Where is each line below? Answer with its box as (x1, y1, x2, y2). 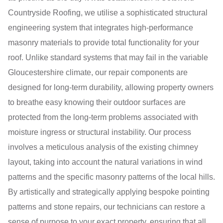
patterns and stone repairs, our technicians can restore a (8, 203, 205, 212)
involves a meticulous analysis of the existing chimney (8, 143, 198, 152)
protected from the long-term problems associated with (8, 113, 198, 122)
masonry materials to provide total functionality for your (8, 38, 199, 47)
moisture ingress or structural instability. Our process (8, 128, 191, 137)
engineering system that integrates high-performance (8, 23, 193, 32)
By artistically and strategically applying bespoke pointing (8, 188, 210, 197)
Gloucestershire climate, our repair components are (8, 68, 188, 77)
